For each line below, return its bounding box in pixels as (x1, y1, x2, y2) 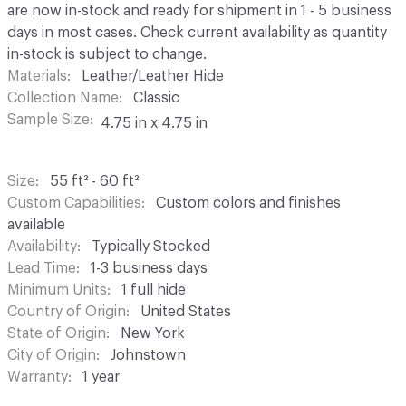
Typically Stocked (92, 238, 210, 254)
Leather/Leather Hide (82, 68, 224, 83)
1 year (82, 369, 120, 384)
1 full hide (121, 282, 186, 297)
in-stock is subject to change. (7, 46, 207, 62)
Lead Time (7, 260, 76, 275)
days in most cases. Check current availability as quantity (7, 24, 387, 40)
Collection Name (7, 90, 119, 105)
